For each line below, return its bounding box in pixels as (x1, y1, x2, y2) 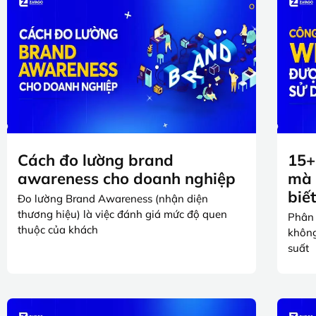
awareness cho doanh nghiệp (18, 169, 236, 189)
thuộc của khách (18, 223, 98, 237)
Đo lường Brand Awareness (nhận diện (18, 192, 208, 206)
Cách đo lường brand (18, 150, 174, 171)
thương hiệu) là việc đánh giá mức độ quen (18, 207, 227, 221)
